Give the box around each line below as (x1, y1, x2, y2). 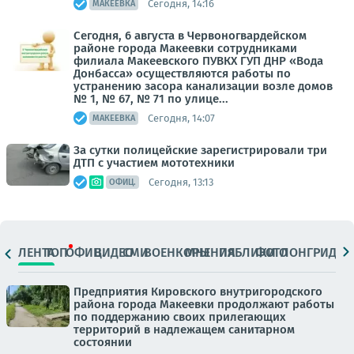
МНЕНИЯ (185, 244, 236, 260)
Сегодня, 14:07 (148, 111, 215, 124)
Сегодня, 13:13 (149, 175, 213, 188)
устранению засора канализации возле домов (73, 79, 333, 93)
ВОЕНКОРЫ (144, 244, 210, 260)
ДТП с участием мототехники (73, 156, 235, 170)
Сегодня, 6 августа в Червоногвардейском (73, 28, 307, 43)
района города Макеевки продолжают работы (73, 297, 334, 311)
